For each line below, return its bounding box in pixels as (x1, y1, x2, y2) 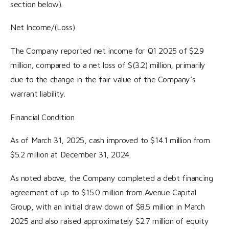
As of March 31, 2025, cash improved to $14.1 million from (10, 135, 210, 145)
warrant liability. (10, 88, 65, 98)
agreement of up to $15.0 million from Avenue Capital (10, 187, 196, 197)
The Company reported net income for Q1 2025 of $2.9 (10, 45, 204, 55)
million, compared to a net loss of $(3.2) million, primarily (10, 60, 206, 70)
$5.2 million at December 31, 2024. (10, 150, 131, 159)
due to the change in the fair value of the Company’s (10, 74, 196, 84)
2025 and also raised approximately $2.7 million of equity (10, 216, 209, 225)
